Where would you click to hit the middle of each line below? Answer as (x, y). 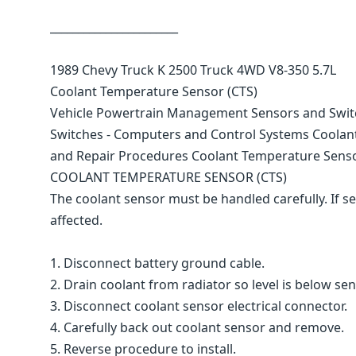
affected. (76, 220)
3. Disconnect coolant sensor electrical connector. (199, 306)
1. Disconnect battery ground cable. (157, 263)
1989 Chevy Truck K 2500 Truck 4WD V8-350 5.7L (193, 70)
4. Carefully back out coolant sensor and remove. (197, 327)
